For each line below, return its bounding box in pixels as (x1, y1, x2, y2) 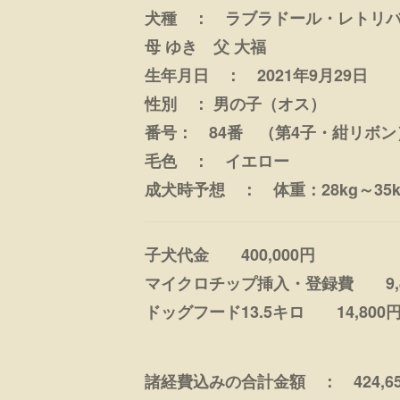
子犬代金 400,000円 (145, 242, 315, 266)
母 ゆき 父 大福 (145, 34, 266, 58)
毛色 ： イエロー (145, 148, 289, 172)
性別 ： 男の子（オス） (145, 91, 342, 115)
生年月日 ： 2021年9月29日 (145, 62, 368, 87)
